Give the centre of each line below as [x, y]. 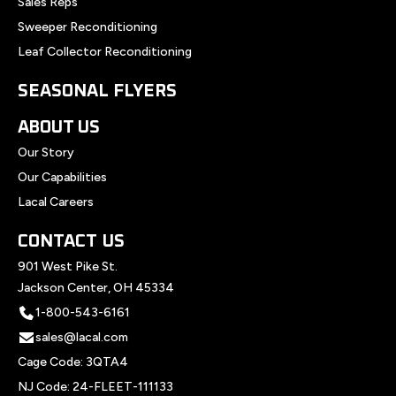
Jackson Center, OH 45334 [96, 287]
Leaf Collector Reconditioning [105, 51]
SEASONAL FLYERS [97, 91]
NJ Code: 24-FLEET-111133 [95, 386]
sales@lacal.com [82, 337]
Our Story [46, 152]
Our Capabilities [62, 177]
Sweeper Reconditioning [88, 27]
